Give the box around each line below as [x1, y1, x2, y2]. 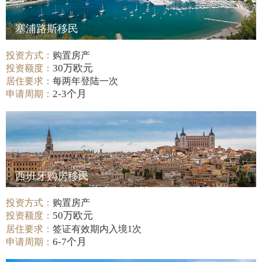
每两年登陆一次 [53, 75, 119, 86]
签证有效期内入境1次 [53, 223, 142, 234]
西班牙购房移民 [15, 170, 89, 182]
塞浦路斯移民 [15, 22, 78, 35]
